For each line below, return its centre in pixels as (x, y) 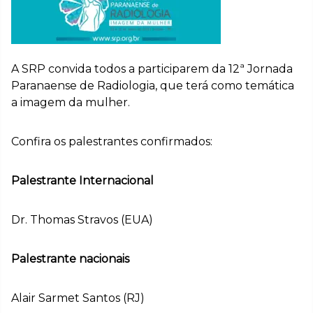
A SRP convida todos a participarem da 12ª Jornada (152, 68)
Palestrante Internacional (82, 180)
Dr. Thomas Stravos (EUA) (82, 219)
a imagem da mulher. (71, 102)
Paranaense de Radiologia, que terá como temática (153, 85)
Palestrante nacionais (70, 259)
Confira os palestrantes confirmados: (112, 141)
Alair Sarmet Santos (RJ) (78, 298)
